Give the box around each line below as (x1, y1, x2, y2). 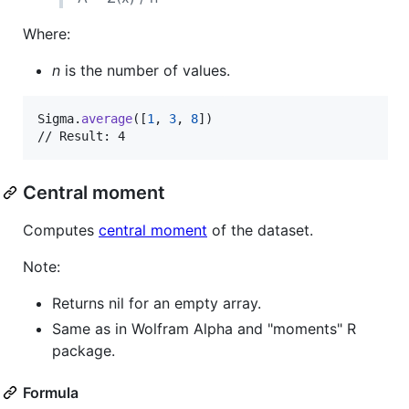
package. (52, 341, 115, 360)
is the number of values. (60, 60, 230, 79)
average (81, 110, 132, 126)
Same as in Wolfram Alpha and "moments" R (52, 319, 356, 338)
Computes (23, 220, 99, 239)
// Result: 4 (37, 128, 125, 143)
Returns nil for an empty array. (52, 293, 261, 312)
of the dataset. (207, 220, 313, 239)
